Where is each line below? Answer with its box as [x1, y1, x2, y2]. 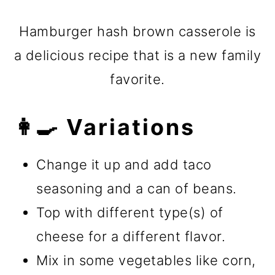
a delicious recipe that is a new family [14, 47, 261, 63]
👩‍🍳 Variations [14, 113, 196, 141]
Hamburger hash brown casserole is [19, 23, 256, 39]
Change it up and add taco [36, 156, 212, 172]
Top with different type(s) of [36, 204, 223, 220]
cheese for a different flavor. [36, 228, 226, 244]
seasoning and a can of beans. [36, 180, 237, 196]
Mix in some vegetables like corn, [36, 252, 256, 268]
